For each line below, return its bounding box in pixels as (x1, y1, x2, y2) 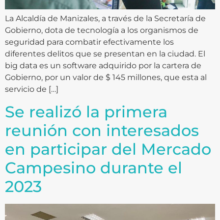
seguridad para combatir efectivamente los (5, 37, 174, 47)
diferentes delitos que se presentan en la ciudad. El (5, 49, 205, 59)
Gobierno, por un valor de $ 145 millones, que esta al (5, 73, 207, 82)
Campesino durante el (5, 158, 182, 177)
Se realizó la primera (5, 102, 167, 121)
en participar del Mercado (5, 139, 211, 159)
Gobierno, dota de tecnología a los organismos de (5, 26, 198, 35)
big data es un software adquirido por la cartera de (5, 61, 201, 71)
